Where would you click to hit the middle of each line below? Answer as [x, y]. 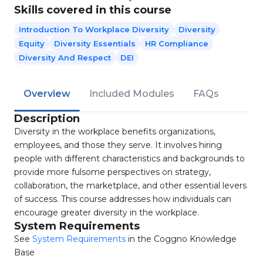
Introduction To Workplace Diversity [94, 29]
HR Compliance [177, 43]
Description [47, 119]
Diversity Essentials [95, 43]
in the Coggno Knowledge [181, 239]
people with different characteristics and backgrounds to [129, 159]
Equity [32, 43]
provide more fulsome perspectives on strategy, [112, 172]
